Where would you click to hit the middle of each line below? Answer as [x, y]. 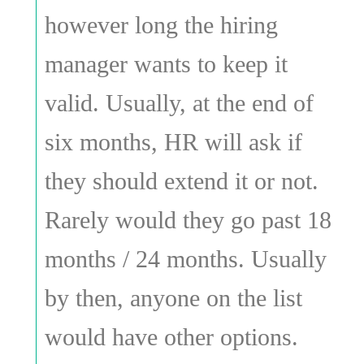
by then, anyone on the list [173, 297]
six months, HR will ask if [173, 141]
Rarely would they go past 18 [188, 219]
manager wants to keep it [166, 63]
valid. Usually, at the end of [179, 102]
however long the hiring [161, 24]
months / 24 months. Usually [185, 258]
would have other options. [171, 336]
